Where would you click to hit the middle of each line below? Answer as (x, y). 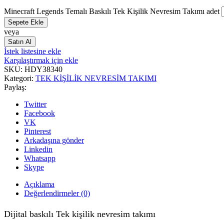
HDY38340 (43, 69)
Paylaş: (15, 87)
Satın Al (20, 41)
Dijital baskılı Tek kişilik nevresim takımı (80, 214)
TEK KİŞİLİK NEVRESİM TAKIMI (96, 78)
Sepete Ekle (26, 22)
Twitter (35, 104)
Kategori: (20, 78)
